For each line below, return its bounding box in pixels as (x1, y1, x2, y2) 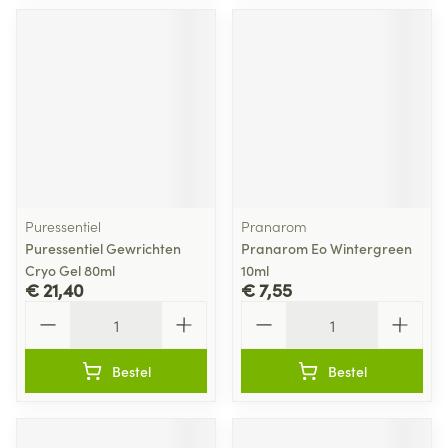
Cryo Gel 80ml (25, 260, 115, 280)
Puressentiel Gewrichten (25, 238, 181, 258)
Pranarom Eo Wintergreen (241, 238, 412, 258)
